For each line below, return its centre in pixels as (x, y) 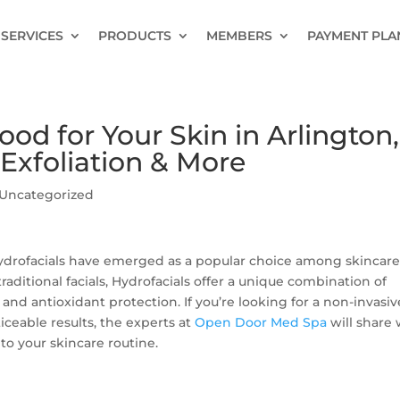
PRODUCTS (134, 36)
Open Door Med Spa (261, 322)
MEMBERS (239, 36)
